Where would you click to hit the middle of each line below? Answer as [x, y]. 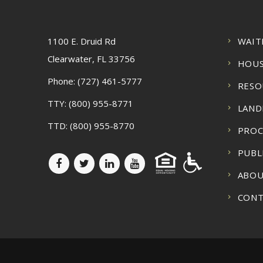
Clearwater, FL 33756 [91, 59]
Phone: [62, 81]
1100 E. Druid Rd [81, 41]
